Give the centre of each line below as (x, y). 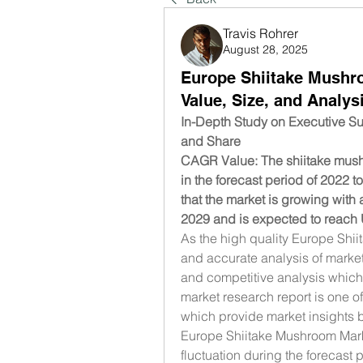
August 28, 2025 (265, 49)
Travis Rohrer (261, 33)
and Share (211, 141)
